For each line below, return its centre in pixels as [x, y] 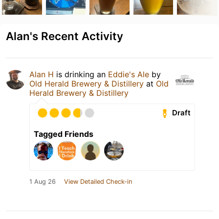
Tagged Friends [64, 134]
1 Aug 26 [43, 181]
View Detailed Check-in [98, 181]
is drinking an [81, 74]
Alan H [42, 74]
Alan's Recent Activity [65, 36]
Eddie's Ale [129, 74]
